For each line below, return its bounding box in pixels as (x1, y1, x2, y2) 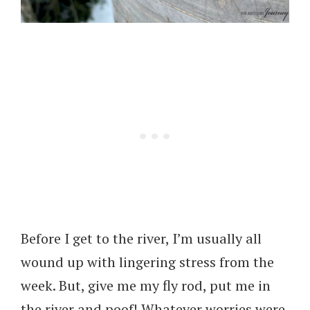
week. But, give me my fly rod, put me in (21, 275, 271, 295)
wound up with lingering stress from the (21, 252, 274, 271)
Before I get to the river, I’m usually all (21, 228, 262, 248)
